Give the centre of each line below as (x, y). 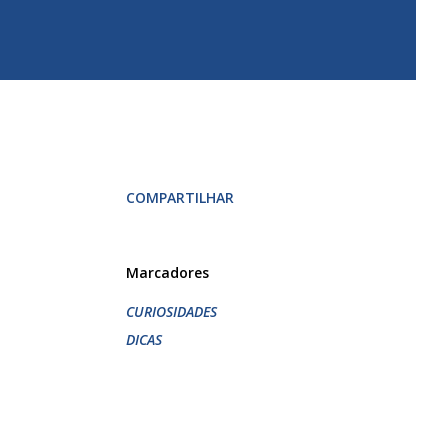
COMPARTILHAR (180, 197)
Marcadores (167, 272)
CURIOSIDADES (171, 311)
